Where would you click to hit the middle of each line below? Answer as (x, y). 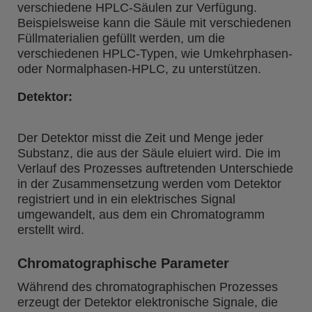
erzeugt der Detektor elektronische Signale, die (148, 302)
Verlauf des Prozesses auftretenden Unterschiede (155, 169)
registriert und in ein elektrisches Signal (126, 199)
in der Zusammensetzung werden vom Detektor (149, 184)
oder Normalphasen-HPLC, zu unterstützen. (139, 69)
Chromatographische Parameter (123, 263)
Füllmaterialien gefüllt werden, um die (121, 38)
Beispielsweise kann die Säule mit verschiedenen (154, 23)
